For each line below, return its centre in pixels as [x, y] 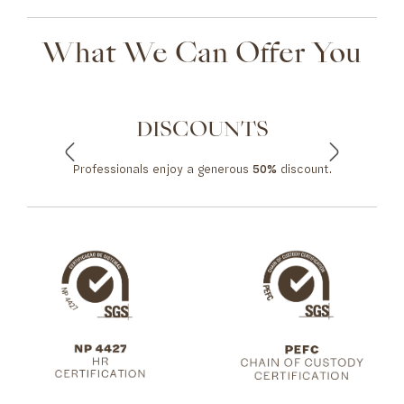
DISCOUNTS [202, 131]
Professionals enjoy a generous [162, 169]
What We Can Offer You [202, 55]
